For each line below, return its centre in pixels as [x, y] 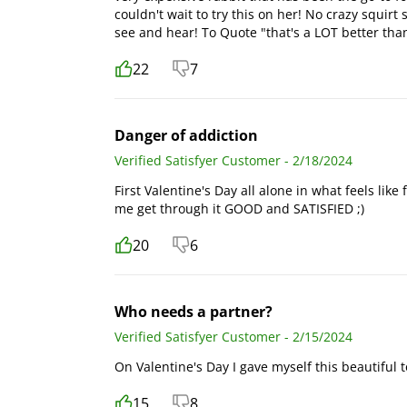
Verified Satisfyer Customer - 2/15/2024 [233, 336]
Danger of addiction [186, 135]
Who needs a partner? [194, 311]
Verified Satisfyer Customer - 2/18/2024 [233, 160]
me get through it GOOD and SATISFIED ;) [239, 208]
